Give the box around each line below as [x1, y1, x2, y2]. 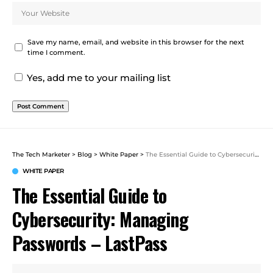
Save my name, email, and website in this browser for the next [27, 38, 244, 46]
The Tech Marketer [12, 150, 70, 158]
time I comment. [27, 48, 85, 57]
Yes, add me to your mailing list [24, 71, 171, 83]
